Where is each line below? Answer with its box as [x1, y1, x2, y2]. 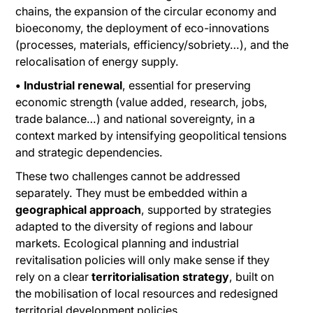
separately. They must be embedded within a [15, 186, 248, 201]
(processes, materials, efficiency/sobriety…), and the [15, 38, 289, 52]
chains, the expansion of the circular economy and [15, 4, 277, 19]
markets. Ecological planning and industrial [15, 236, 240, 251]
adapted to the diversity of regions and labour [15, 219, 254, 234]
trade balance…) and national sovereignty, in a [15, 112, 256, 126]
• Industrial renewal [15, 78, 123, 93]
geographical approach [15, 203, 142, 217]
